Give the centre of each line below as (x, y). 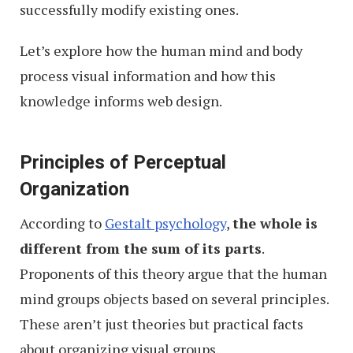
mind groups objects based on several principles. (174, 299)
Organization (74, 189)
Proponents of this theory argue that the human (173, 273)
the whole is (275, 223)
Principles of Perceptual (123, 162)
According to (62, 223)
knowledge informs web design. (121, 101)
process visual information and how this (148, 76)
